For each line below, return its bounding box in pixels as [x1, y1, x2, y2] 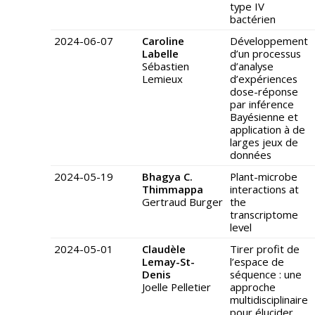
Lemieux [142, 72, 183, 86]
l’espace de [230, 255, 284, 269]
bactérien [230, 12, 276, 27]
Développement [230, 34, 308, 49]
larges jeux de [230, 135, 298, 150]
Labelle [142, 46, 179, 61]
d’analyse [230, 59, 274, 74]
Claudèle [142, 242, 186, 257]
